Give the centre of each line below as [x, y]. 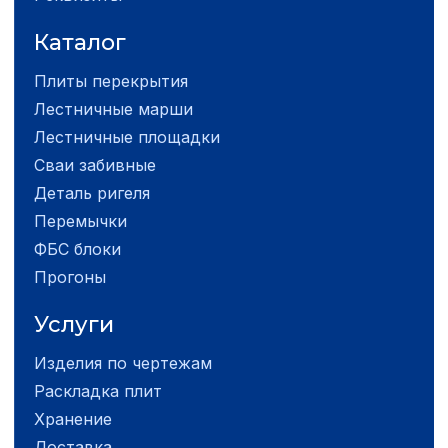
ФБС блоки [77, 248]
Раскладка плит [98, 390]
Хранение [73, 418]
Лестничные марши [113, 108]
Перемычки [80, 220]
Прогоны [70, 276]
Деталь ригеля [92, 192]
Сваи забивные [95, 164]
